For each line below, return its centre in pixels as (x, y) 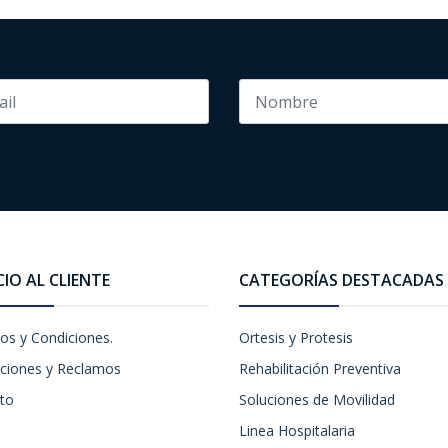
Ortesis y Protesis (296, 337)
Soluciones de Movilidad (317, 399)
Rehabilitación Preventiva (320, 368)
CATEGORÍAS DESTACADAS (341, 280)
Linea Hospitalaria (297, 430)
